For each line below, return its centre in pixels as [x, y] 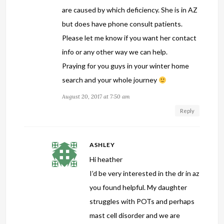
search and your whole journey [110, 80]
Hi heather [106, 159]
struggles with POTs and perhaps [142, 201]
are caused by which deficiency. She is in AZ [130, 10]
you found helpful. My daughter [138, 187]
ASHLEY [102, 145]
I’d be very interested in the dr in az [144, 173]
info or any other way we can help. [115, 52]
